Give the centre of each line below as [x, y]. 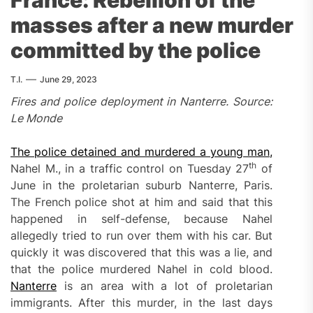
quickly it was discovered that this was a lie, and [142, 252]
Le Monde [36, 118]
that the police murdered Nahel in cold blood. [142, 269]
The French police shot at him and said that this [142, 202]
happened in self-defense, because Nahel [142, 218]
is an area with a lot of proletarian [165, 285]
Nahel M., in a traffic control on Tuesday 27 [130, 168]
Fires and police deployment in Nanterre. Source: [142, 101]
